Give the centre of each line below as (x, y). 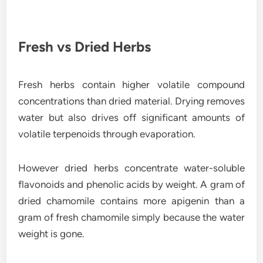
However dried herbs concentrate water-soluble (131, 168)
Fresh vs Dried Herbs (85, 47)
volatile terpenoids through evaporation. (107, 134)
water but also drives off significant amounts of (131, 118)
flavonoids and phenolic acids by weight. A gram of (131, 185)
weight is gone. (52, 234)
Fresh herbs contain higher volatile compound (131, 85)
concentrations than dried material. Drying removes (131, 101)
